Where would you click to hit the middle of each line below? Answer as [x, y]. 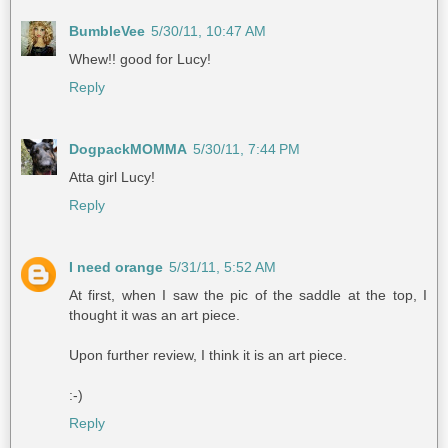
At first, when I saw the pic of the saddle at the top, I [248, 294]
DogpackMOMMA [128, 148]
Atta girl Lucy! [112, 176]
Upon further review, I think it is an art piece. [208, 354]
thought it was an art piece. [154, 314]
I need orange [116, 266]
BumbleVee [107, 30]
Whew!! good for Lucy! [140, 58]
